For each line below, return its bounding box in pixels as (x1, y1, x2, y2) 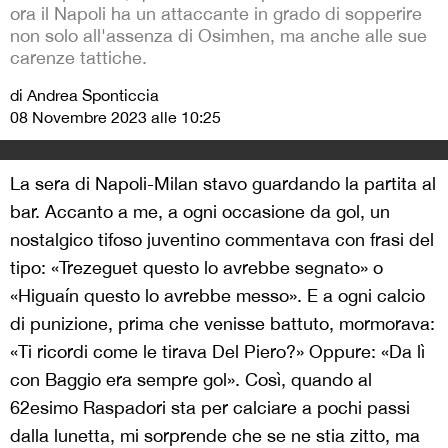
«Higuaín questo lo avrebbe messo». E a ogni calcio (10, 285, 425, 307)
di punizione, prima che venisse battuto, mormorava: (10, 313, 435, 335)
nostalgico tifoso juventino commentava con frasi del (10, 229, 434, 251)
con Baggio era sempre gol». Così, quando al (10, 369, 372, 391)
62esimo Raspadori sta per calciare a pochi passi (10, 397, 410, 419)
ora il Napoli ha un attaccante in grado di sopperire (10, 3, 422, 25)
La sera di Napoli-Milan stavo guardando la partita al (10, 173, 436, 195)
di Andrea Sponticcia (10, 86, 159, 105)
